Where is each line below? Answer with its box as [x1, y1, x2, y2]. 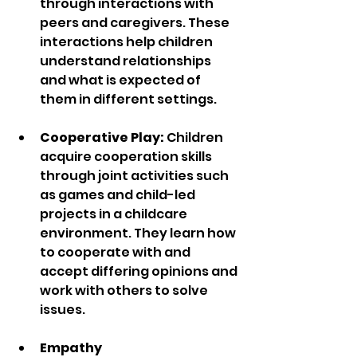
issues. [40, 300, 85, 320]
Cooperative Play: [40, 128, 164, 147]
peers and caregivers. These [40, 14, 232, 33]
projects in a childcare [40, 205, 190, 224]
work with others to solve [40, 281, 210, 300]
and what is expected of [40, 71, 203, 90]
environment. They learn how [40, 224, 238, 243]
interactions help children [40, 33, 215, 52]
